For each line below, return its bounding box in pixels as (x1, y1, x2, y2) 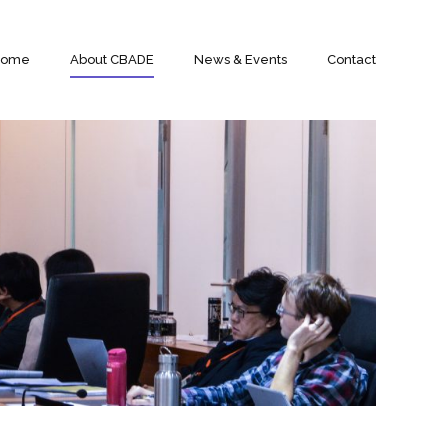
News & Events (194, 52, 287, 67)
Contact (327, 52, 376, 67)
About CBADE (70, 52, 154, 67)
